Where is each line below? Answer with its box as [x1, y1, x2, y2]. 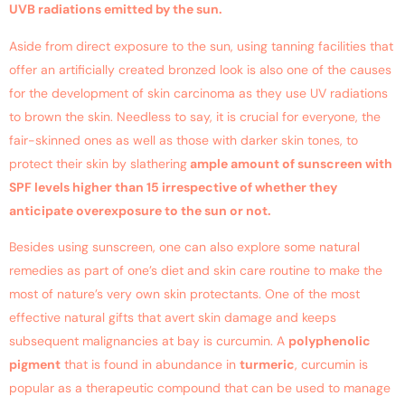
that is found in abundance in [61, 356, 240, 373]
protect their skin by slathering [9, 155, 187, 172]
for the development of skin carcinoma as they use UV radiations [9, 84, 388, 101]
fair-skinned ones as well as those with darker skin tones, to [9, 131, 358, 148]
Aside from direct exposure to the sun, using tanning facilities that [9, 37, 393, 54]
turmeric [240, 356, 295, 373]
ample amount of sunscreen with [187, 155, 392, 172]
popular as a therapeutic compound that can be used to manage [9, 380, 391, 397]
